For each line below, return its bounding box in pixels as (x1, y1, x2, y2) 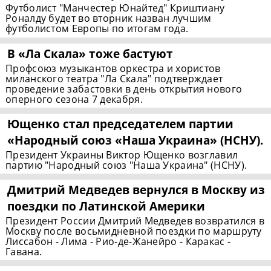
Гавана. (5, 245, 42, 259)
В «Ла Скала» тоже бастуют (7, 45, 174, 62)
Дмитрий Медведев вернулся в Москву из (7, 181, 266, 198)
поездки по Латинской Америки (7, 198, 206, 215)
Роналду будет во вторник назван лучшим (5, 11, 212, 25)
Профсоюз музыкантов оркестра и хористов (5, 62, 221, 76)
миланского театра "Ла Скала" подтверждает (5, 72, 223, 86)
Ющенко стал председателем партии (7, 116, 234, 132)
